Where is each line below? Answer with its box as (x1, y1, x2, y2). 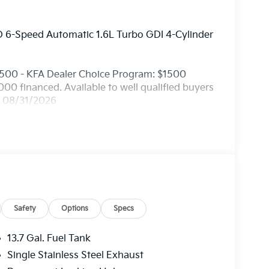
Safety (14, 204, 37, 213)
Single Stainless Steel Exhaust (7, 249, 144, 261)
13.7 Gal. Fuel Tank (7, 232, 91, 244)
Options (61, 204, 89, 213)
